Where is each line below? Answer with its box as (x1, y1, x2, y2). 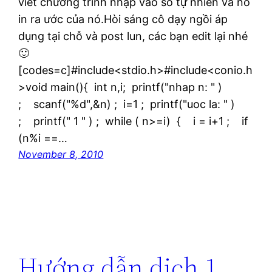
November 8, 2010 (18, 148, 104, 160)
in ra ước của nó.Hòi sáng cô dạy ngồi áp (18, 12, 228, 25)
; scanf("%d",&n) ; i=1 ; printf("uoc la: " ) (18, 97, 236, 110)
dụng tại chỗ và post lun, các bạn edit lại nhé (18, 29, 248, 42)
